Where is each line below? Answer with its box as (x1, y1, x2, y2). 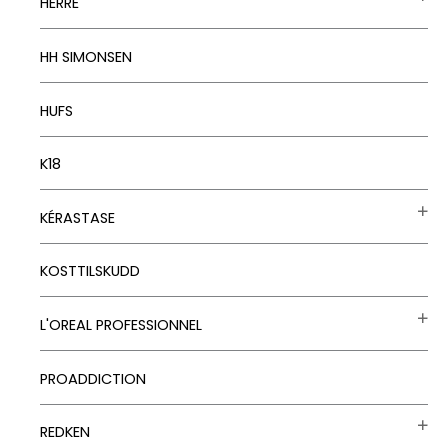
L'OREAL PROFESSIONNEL (40, 315, 202, 336)
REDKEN (40, 422, 90, 443)
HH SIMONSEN (40, 46, 132, 67)
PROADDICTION (40, 368, 146, 389)
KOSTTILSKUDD (40, 261, 140, 282)
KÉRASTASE (40, 207, 115, 228)
